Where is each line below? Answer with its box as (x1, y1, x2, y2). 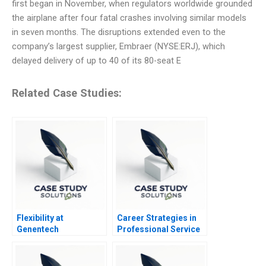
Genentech (17, 224, 59, 235)
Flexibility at (17, 213, 64, 223)
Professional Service (117, 224, 200, 235)
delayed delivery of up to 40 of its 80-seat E (12, 55, 181, 66)
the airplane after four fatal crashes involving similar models (12, 12, 246, 24)
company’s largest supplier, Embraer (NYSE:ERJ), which (12, 41, 225, 52)
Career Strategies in (117, 213, 197, 223)
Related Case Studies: (12, 86, 122, 99)
